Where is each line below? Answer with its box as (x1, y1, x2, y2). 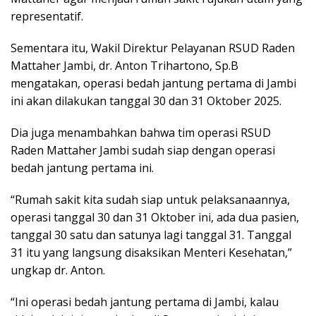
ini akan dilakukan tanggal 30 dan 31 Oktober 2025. (11, 93, 281, 109)
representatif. (11, 8, 83, 25)
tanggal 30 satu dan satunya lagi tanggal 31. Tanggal (11, 227, 291, 243)
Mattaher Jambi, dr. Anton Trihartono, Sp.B (11, 58, 238, 74)
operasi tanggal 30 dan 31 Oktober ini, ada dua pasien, (11, 209, 299, 226)
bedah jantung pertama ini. (11, 160, 154, 176)
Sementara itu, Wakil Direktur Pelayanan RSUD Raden (11, 40, 295, 56)
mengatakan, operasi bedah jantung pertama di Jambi (11, 75, 296, 92)
